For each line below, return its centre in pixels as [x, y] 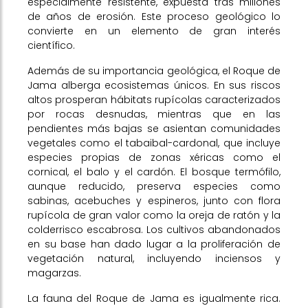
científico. [51, 45]
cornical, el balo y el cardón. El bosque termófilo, [154, 172]
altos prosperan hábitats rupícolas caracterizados [154, 100]
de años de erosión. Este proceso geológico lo [154, 16]
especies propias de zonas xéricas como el [154, 157]
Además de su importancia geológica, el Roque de [154, 71]
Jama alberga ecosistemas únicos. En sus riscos [154, 85]
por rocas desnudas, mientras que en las [154, 114]
